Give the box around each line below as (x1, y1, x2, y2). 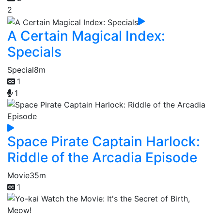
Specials (7, 43, 62, 60)
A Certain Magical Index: (7, 27, 165, 44)
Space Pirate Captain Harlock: (7, 133, 200, 150)
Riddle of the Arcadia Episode (7, 149, 197, 166)
